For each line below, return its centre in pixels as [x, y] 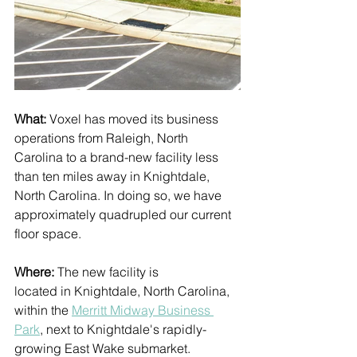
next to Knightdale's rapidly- [125, 329]
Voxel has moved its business [135, 119]
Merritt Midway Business [143, 310]
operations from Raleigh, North [103, 138]
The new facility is [110, 272]
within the [43, 310]
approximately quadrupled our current [124, 214]
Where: [36, 272]
